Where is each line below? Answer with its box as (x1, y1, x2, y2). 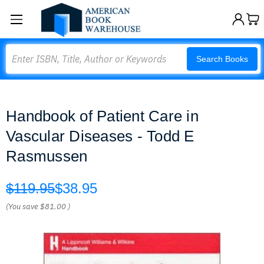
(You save (6, 202, 38, 212)
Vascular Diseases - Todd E (6, 127, 194, 145)
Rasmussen (6, 147, 88, 165)
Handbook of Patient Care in (6, 107, 199, 125)
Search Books (196, 54, 248, 64)
